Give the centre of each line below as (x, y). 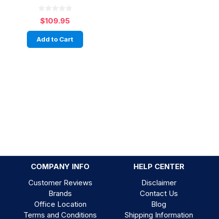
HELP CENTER (159, 166)
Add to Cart (55, 39)
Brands (60, 193)
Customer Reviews (60, 182)
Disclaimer (159, 182)
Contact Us (159, 193)
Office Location (60, 204)
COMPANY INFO (60, 166)
